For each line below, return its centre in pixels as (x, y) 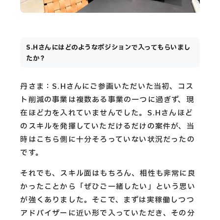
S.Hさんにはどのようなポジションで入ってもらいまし (108, 47)
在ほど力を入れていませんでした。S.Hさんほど (107, 113)
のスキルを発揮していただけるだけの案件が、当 (107, 126)
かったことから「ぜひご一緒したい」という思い (108, 187)
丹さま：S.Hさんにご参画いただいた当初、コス (107, 86)
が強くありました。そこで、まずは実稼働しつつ (107, 200)
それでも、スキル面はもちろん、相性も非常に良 (108, 173)
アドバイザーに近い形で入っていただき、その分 (108, 213)
